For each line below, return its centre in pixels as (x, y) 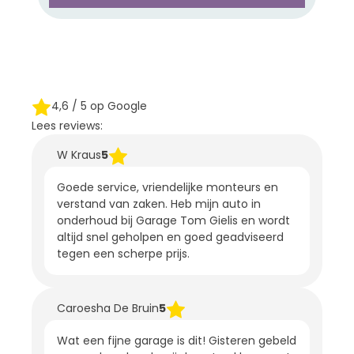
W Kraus (79, 154)
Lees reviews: (67, 125)
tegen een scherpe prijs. (123, 253)
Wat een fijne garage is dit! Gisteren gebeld (177, 340)
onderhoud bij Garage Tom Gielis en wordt (173, 220)
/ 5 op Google (108, 105)
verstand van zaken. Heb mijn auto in (159, 203)
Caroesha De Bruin (108, 308)
